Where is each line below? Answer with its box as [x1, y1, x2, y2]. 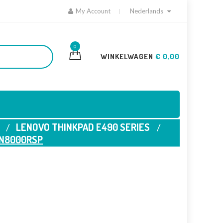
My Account [76, 7, 111, 15]
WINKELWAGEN [101, 52, 155, 61]
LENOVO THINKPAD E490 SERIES [15, 120, 150, 133]
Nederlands [130, 7, 163, 15]
